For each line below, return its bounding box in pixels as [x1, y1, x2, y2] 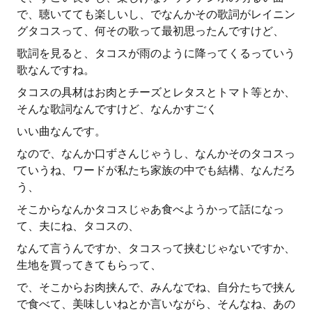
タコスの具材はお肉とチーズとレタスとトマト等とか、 [17, 86, 295, 99]
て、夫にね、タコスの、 [17, 219, 139, 233]
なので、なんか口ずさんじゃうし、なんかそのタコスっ [17, 147, 295, 160]
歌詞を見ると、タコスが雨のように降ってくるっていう [17, 47, 295, 60]
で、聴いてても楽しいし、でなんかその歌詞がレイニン [17, 8, 295, 21]
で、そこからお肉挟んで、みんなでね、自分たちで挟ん [17, 281, 295, 294]
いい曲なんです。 [17, 125, 106, 138]
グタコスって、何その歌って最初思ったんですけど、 [17, 24, 284, 38]
